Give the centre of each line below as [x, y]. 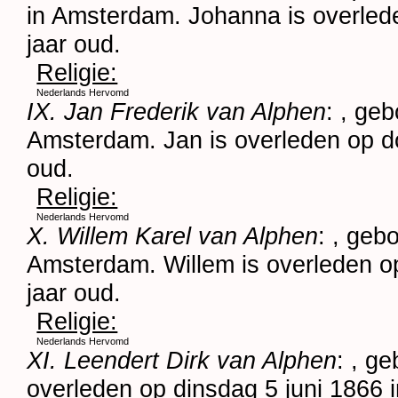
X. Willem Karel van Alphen [173, 235]
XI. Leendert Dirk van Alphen [182, 360]
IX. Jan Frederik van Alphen [177, 111]
